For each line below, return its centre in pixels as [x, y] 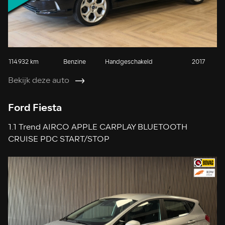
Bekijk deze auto [39, 81]
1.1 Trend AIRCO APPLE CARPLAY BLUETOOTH [98, 128]
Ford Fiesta [35, 108]
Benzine [75, 63]
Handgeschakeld [129, 63]
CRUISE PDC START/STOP [59, 140]
